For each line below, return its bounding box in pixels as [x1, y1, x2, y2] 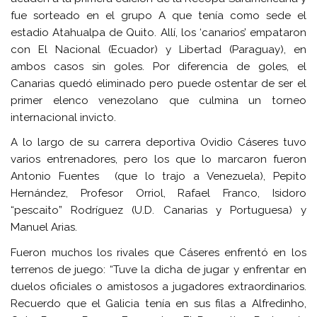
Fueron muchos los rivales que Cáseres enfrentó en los [11, 246, 306, 259]
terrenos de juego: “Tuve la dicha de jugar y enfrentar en [11, 263, 306, 276]
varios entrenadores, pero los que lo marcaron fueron [11, 153, 306, 166]
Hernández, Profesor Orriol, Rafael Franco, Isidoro [11, 187, 306, 200]
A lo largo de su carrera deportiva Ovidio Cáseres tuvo [11, 136, 306, 149]
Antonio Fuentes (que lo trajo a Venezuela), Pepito [11, 170, 306, 183]
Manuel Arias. [11, 221, 78, 234]
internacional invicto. [11, 110, 117, 124]
